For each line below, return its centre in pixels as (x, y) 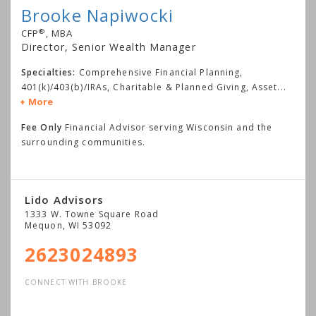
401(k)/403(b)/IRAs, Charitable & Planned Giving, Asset (150, 87)
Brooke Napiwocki (97, 16)
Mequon (44, 226)
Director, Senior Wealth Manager (109, 47)
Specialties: (49, 73)
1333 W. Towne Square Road (92, 214)
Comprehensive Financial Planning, (161, 73)
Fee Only (42, 128)
